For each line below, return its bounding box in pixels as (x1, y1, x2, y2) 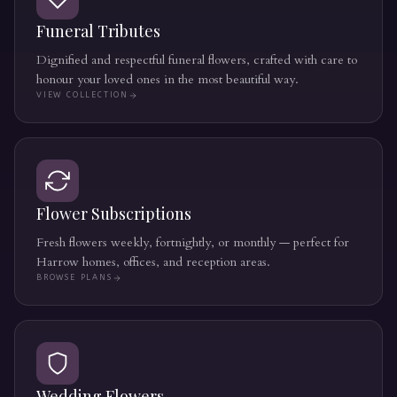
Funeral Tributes (36, 20, 160, 42)
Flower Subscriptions (36, 203, 191, 224)
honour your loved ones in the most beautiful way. (36, 71, 299, 88)
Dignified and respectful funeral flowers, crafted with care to (36, 51, 357, 68)
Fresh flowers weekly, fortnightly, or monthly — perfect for (36, 234, 349, 251)
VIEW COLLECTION (36, 90, 128, 99)
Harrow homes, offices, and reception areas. (36, 253, 270, 270)
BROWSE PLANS (36, 273, 113, 282)
